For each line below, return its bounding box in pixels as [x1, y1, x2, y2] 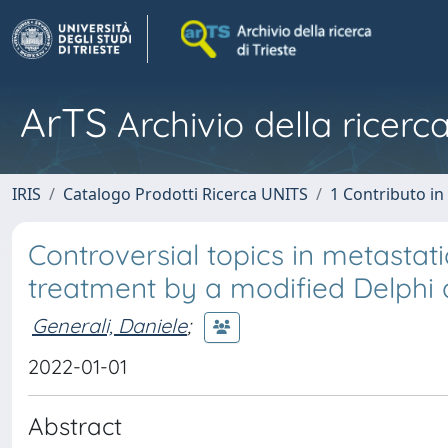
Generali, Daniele [32, 312, 187, 338]
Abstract [28, 411, 122, 441]
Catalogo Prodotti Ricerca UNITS [63, 183, 308, 205]
